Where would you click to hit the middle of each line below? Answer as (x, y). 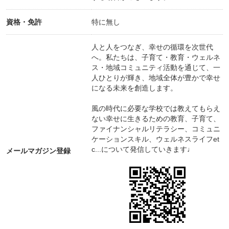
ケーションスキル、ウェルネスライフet (155, 139)
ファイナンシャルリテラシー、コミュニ (156, 129)
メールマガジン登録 (38, 151)
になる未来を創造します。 (134, 88)
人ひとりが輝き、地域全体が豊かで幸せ (156, 78)
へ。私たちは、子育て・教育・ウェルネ (156, 58)
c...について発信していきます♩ (143, 150)
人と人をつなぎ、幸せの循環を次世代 (152, 47)
